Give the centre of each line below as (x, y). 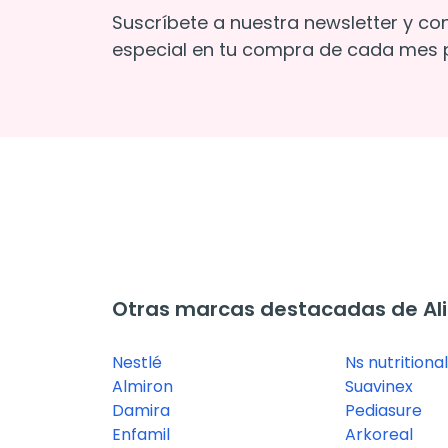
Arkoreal (379, 434)
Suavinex (379, 386)
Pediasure (384, 410)
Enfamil (141, 434)
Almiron (142, 386)
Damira (141, 410)
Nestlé (137, 362)
